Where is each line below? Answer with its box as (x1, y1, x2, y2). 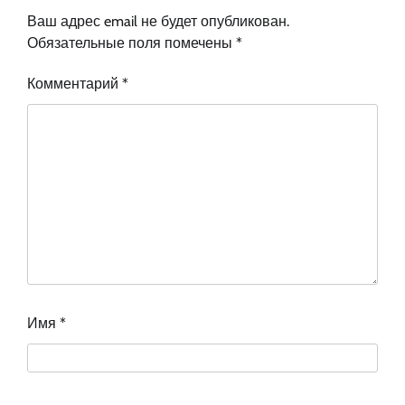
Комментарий (27, 75, 122, 93)
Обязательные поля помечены (27, 34, 236, 52)
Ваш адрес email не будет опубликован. (27, 13, 289, 31)
